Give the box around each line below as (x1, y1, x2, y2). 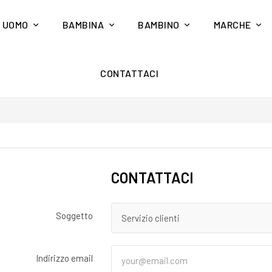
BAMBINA (62, 19, 104, 30)
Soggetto (55, 210, 93, 221)
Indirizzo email (35, 253, 93, 263)
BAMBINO (138, 19, 180, 30)
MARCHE (213, 19, 251, 30)
